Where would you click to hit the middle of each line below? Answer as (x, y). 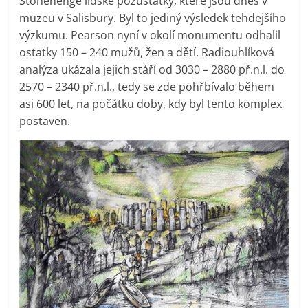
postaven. (45, 121)
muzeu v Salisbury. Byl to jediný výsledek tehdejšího (153, 18)
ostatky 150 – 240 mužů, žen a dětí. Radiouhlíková (147, 52)
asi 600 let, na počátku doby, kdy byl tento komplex (151, 103)
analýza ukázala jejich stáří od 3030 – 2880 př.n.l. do (152, 69)
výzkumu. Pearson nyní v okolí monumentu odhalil (150, 35)
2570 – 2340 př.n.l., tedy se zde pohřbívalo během (147, 86)
